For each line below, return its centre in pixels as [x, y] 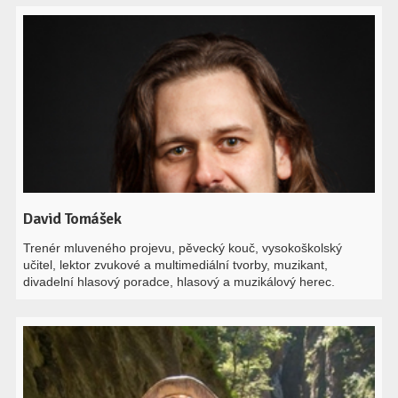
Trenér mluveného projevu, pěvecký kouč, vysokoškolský [183, 248]
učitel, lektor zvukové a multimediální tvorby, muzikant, [176, 265]
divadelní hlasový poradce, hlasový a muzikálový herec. [179, 282]
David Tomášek [72, 219]
